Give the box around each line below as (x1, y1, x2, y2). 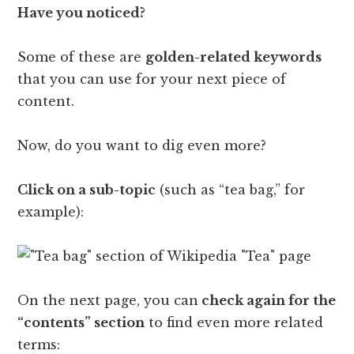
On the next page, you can (17, 292, 199, 308)
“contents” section (17, 314, 145, 330)
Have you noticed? (17, 4, 146, 21)
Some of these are (17, 48, 146, 65)
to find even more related (145, 314, 324, 330)
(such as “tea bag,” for (156, 181, 306, 198)
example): (17, 203, 85, 220)
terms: (17, 336, 61, 352)
